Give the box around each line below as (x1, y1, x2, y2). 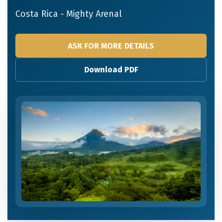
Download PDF (84, 65, 138, 74)
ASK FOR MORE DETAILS (68, 41, 154, 51)
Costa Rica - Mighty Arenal (15, 8, 122, 19)
